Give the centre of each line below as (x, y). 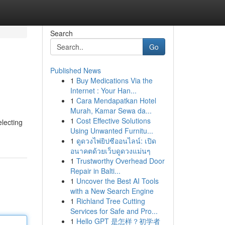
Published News (75, 70)
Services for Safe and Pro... (114, 211)
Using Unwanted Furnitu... (111, 131)
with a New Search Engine (112, 191)
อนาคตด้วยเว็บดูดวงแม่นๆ (110, 151)
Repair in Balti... (95, 171)
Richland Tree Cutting (110, 201)
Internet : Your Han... (103, 90)
